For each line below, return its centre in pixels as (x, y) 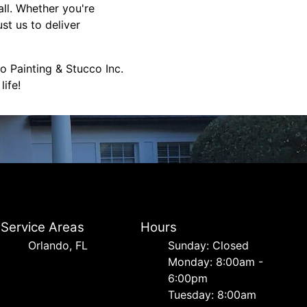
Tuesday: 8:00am (212, 295)
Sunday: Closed (208, 245)
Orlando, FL (58, 245)
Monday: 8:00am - (215, 262)
